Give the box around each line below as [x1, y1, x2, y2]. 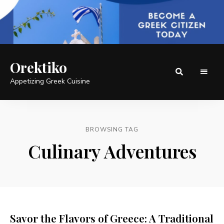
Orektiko [10, 57, 67, 76]
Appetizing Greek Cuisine [10, 76, 90, 86]
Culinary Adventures [27, 138, 196, 163]
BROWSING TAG [85, 125, 138, 133]
